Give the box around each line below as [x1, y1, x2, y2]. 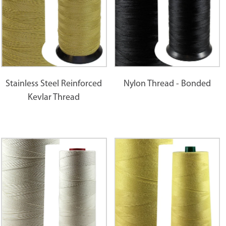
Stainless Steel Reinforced [6, 79, 102, 89]
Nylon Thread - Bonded [123, 79, 211, 89]
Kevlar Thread [28, 92, 80, 102]
